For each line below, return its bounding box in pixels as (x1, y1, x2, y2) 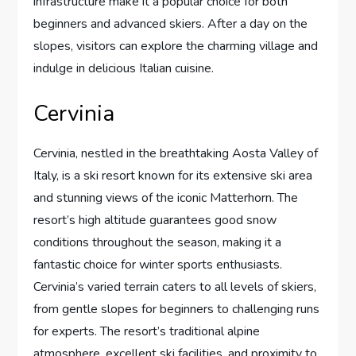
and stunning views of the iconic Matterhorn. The (33, 189, 299, 207)
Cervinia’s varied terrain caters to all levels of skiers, (33, 278, 317, 296)
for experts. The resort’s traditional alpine (33, 323, 261, 341)
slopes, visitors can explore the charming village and (33, 37, 319, 56)
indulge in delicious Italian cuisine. (33, 60, 215, 78)
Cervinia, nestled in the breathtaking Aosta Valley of (33, 145, 319, 163)
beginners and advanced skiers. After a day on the (33, 15, 308, 33)
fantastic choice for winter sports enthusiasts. (33, 256, 283, 274)
